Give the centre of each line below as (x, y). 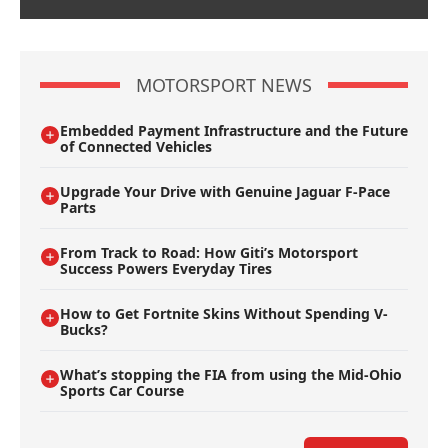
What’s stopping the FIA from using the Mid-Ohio (231, 374)
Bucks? (84, 329)
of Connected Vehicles (136, 146)
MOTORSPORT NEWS (224, 85)
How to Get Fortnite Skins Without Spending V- (224, 313)
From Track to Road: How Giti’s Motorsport (209, 252)
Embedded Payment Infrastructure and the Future (234, 130)
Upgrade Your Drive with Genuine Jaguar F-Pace (225, 191)
